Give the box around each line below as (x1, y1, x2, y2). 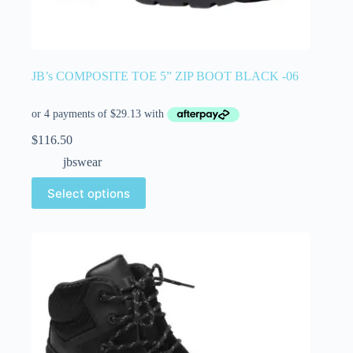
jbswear (63, 155, 102, 169)
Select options (47, 185, 130, 201)
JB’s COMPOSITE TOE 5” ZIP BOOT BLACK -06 (32, 69, 299, 83)
